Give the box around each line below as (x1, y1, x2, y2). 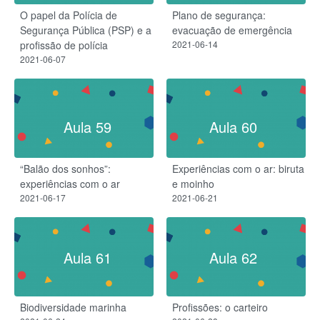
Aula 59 (63, 116, 111, 137)
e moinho (172, 176, 214, 191)
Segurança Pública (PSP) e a (20, 23, 151, 38)
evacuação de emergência (172, 23, 292, 38)
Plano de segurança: (172, 8, 266, 23)
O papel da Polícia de (20, 8, 117, 23)
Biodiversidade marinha (20, 299, 126, 314)
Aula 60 (209, 116, 257, 137)
